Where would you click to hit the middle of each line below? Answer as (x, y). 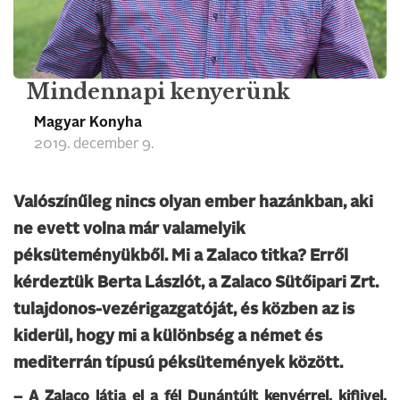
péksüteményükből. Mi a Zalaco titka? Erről (181, 256)
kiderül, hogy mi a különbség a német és (168, 337)
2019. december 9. (94, 145)
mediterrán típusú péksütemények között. (178, 363)
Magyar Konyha (88, 123)
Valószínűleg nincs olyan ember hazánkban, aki (193, 203)
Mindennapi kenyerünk (158, 92)
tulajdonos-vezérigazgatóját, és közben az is (184, 310)
